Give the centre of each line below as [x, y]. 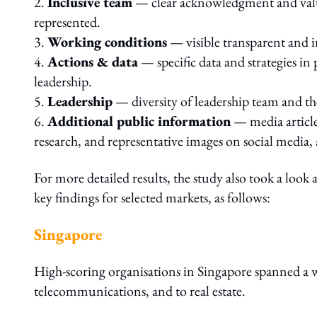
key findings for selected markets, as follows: [152, 197]
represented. [67, 22]
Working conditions [107, 42]
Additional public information [139, 121]
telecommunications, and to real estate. [140, 291]
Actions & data [93, 62]
